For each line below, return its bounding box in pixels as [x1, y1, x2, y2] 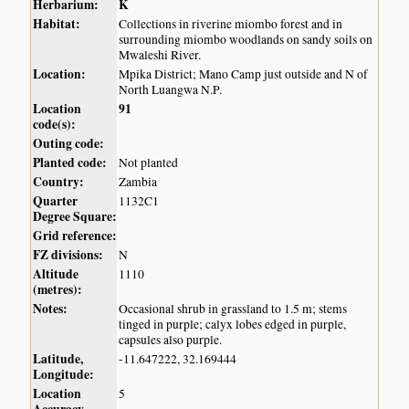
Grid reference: [33, 226, 118, 246]
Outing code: [33, 134, 105, 153]
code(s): [33, 115, 77, 134]
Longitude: [33, 365, 95, 384]
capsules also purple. [119, 331, 223, 349]
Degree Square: [33, 207, 118, 226]
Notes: [33, 299, 68, 319]
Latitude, [33, 350, 84, 369]
